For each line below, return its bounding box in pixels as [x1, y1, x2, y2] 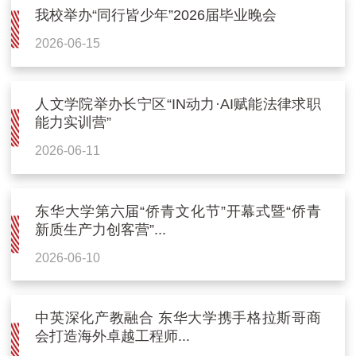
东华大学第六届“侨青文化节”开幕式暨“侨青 [35, 203, 321, 219]
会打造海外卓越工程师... [35, 328, 191, 345]
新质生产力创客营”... [35, 221, 167, 238]
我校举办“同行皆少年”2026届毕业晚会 [35, 7, 277, 24]
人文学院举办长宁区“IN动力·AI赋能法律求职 [35, 95, 321, 112]
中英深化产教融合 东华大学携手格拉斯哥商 [35, 310, 321, 327]
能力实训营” [35, 114, 112, 130]
